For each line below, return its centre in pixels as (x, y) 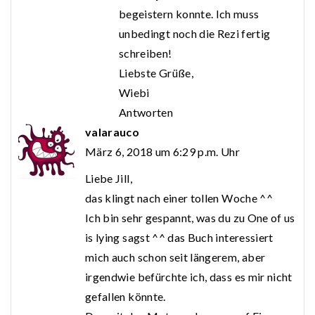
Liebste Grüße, (156, 73)
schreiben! (146, 53)
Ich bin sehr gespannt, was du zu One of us (190, 218)
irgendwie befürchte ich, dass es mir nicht (189, 277)
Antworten (146, 112)
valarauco (112, 132)
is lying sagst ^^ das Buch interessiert (179, 238)
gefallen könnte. (126, 297)
